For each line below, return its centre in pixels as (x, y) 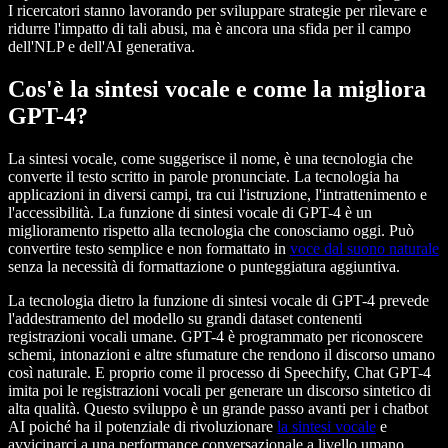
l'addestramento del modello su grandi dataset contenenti (185, 319)
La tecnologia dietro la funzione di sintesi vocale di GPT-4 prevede (218, 301)
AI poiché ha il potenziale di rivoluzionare (142, 427)
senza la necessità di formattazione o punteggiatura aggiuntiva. (204, 267)
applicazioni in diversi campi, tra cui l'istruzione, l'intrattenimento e (217, 195)
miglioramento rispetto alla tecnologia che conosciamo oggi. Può (211, 231)
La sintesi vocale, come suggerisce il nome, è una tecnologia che (210, 159)
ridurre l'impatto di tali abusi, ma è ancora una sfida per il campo (209, 29)
